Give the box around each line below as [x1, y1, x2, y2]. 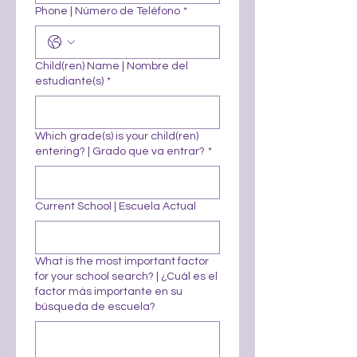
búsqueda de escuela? [35, 301, 155, 312]
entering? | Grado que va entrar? [35, 146, 205, 157]
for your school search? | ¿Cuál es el [35, 271, 218, 282]
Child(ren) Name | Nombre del [35, 61, 188, 72]
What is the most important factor [35, 256, 209, 267]
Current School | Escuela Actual [35, 201, 196, 212]
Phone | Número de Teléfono [35, 6, 180, 17]
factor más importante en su [35, 286, 182, 297]
